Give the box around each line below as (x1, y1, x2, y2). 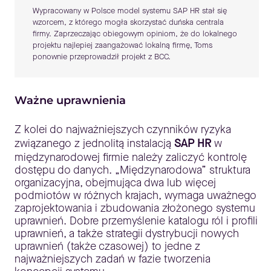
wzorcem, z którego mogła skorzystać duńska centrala (33, 17, 224, 27)
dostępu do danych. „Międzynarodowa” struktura (15, 163, 250, 177)
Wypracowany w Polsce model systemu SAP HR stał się (33, 5, 227, 16)
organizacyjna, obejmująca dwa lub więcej (15, 175, 216, 190)
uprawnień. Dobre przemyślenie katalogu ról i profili (15, 214, 258, 228)
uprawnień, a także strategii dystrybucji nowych (15, 226, 239, 241)
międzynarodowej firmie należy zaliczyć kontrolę (15, 150, 247, 165)
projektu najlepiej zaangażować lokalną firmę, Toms (33, 40, 212, 50)
